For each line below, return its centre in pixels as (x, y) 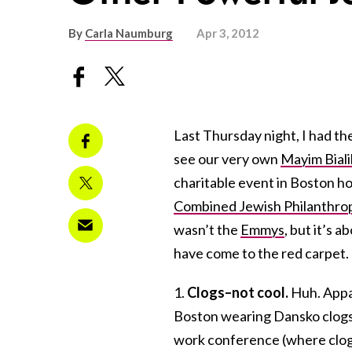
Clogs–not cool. (238, 292)
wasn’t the (207, 229)
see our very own (227, 158)
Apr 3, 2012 (228, 33)
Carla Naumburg (129, 33)
